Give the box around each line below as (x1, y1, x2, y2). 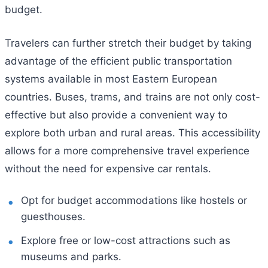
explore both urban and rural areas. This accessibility (5, 126, 260, 139)
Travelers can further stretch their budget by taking (5, 36, 251, 49)
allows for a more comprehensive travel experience (5, 144, 249, 157)
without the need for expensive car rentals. (5, 162, 211, 175)
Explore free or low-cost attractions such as (21, 234, 231, 246)
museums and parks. (21, 250, 122, 263)
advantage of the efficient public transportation (5, 54, 232, 67)
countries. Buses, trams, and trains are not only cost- (5, 90, 260, 103)
